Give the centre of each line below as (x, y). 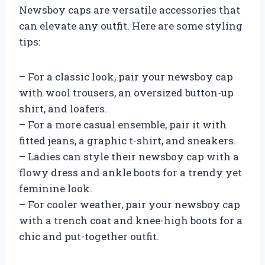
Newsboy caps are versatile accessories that (130, 9)
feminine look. (56, 188)
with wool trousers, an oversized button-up (126, 92)
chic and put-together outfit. (89, 236)
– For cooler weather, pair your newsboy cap (130, 204)
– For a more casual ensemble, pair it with (123, 124)
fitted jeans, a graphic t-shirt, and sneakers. (127, 140)
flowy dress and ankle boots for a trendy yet (130, 172)
